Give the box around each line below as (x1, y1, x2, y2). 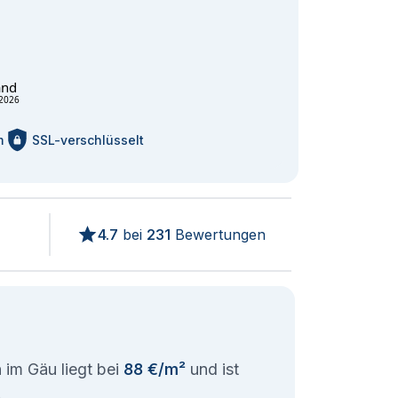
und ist (186, 360, 239, 378)
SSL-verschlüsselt (31, 132, 144, 147)
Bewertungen (170, 226, 266, 243)
